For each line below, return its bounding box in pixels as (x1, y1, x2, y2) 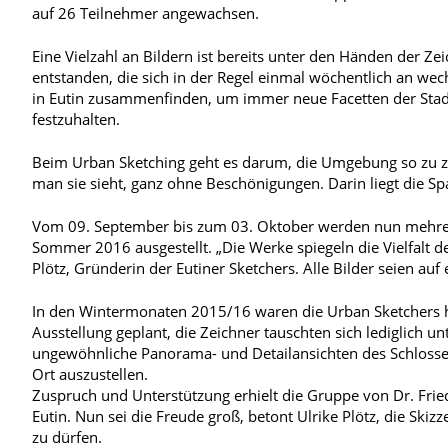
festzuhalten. (32, 108, 120, 129)
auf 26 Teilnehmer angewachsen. (32, 2, 259, 23)
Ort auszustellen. (32, 363, 148, 384)
